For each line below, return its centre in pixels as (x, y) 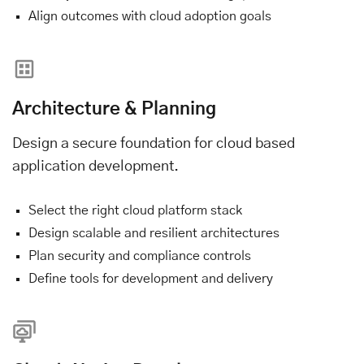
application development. (95, 166)
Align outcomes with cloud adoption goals (150, 16)
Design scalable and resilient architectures (154, 233)
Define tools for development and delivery (151, 278)
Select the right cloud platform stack (135, 210)
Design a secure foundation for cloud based (154, 143)
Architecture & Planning (114, 108)
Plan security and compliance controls (140, 256)
